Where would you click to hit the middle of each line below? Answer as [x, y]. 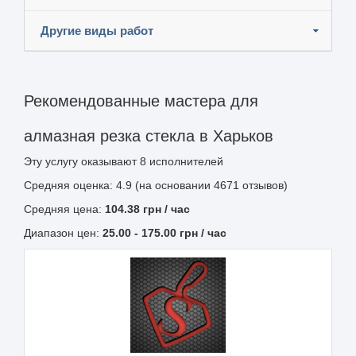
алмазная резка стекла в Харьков [149, 135]
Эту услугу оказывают [82, 161]
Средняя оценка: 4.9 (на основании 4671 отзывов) [156, 185]
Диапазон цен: [63, 232]
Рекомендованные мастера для [141, 101]
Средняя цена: [64, 209]
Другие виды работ [97, 30]
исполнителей [185, 161]
